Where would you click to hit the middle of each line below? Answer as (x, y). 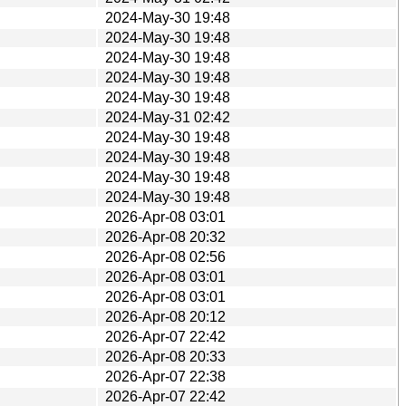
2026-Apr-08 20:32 (165, 237)
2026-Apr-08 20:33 (165, 356)
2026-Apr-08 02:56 (165, 256)
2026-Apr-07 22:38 (165, 376)
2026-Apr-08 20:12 (165, 316)
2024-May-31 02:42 (168, 117)
